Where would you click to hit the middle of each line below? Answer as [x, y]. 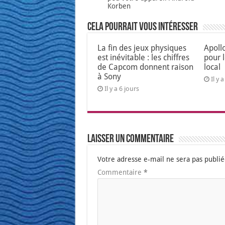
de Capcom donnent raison [145, 67]
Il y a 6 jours [122, 89]
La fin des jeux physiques [142, 48]
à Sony [109, 77]
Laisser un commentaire [130, 140]
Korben [119, 6]
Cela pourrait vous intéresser [142, 28]
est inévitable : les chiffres [143, 58]
